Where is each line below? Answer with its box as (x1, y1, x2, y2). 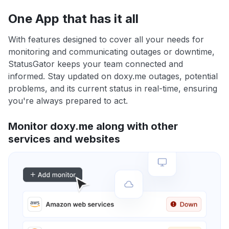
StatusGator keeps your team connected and (8, 59, 183, 70)
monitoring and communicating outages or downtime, (8, 47, 215, 57)
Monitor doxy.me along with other (8, 120, 178, 133)
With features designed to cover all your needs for (8, 34, 204, 45)
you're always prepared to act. (8, 96, 128, 106)
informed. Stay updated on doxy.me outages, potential (8, 71, 218, 82)
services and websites (8, 133, 120, 146)
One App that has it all (8, 11, 139, 27)
